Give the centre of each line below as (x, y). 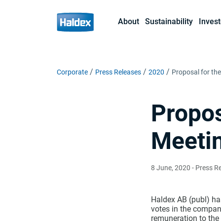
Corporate (72, 72)
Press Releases (118, 72)
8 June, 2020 (170, 168)
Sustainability (169, 21)
